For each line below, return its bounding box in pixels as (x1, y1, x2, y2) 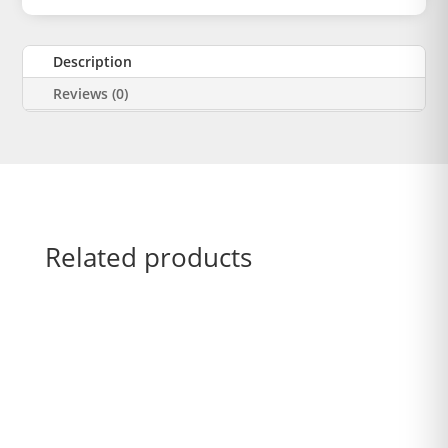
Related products (44, 239, 252, 275)
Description (53, 52, 133, 71)
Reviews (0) (53, 84, 129, 103)
